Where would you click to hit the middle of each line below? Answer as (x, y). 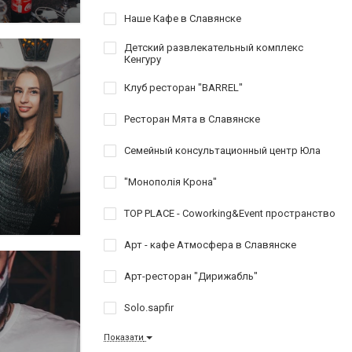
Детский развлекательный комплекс (214, 47)
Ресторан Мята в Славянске (192, 119)
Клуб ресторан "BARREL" (183, 87)
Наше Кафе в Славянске (183, 18)
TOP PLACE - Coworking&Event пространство (230, 213)
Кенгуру (143, 59)
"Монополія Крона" (170, 181)
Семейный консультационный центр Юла (222, 150)
